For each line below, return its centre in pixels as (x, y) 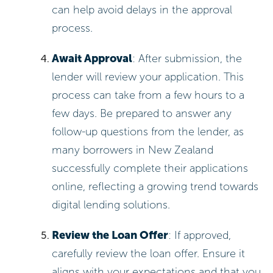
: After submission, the (187, 58)
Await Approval (92, 58)
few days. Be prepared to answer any (142, 113)
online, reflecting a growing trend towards (155, 186)
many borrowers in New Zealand (133, 150)
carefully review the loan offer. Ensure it (149, 253)
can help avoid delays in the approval (142, 10)
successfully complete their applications (150, 168)
